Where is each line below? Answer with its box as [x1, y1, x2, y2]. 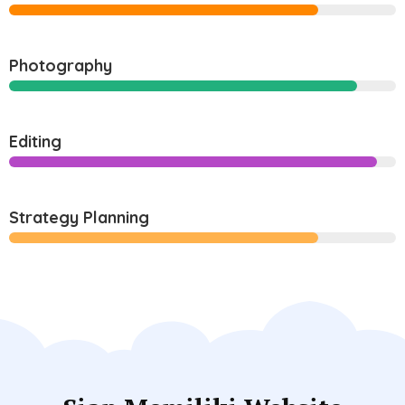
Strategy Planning [9, 206, 149, 228]
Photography [9, 54, 112, 76]
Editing [9, 130, 61, 152]
